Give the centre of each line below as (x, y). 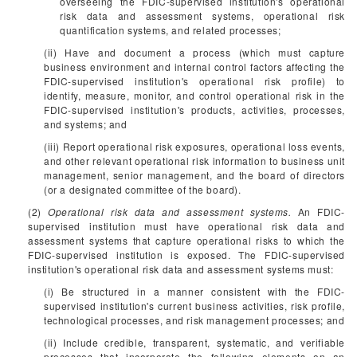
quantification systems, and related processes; (171, 30)
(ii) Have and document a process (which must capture (194, 52)
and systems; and (86, 124)
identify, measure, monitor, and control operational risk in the (194, 95)
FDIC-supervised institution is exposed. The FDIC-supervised (186, 255)
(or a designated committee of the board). (143, 189)
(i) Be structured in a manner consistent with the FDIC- (194, 291)
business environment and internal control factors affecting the (194, 67)
